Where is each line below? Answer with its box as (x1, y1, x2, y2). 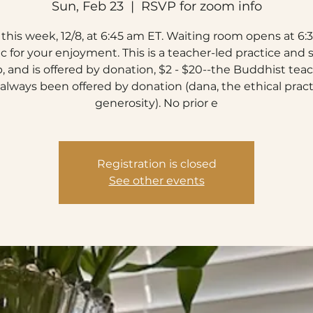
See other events (108, 174, 205, 187)
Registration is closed (96, 157, 217, 170)
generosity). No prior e (95, 96, 218, 110)
